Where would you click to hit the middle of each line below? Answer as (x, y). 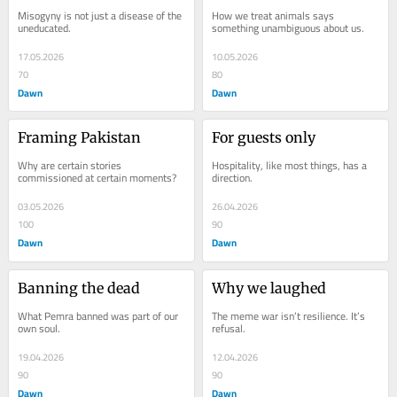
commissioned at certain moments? (97, 178)
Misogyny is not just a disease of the (100, 15)
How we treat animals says (273, 15)
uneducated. (45, 27)
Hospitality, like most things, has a (290, 166)
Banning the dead (79, 288)
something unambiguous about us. (288, 27)
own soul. (39, 329)
